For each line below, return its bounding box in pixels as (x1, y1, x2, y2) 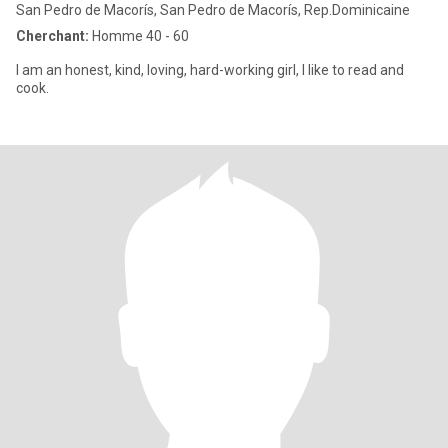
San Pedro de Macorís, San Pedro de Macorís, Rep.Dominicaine (16, 2, 410, 18)
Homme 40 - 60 (89, 28, 189, 44)
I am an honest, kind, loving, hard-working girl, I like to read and (16, 62, 404, 78)
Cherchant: (16, 28, 89, 44)
